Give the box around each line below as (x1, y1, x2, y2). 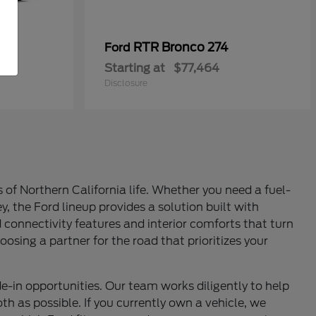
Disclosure (104, 78, 147, 88)
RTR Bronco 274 (133, 40, 228, 54)
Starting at (104, 61, 165, 75)
